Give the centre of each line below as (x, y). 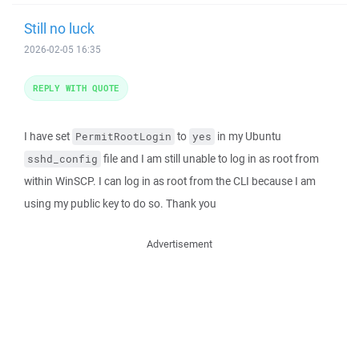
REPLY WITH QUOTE (76, 88)
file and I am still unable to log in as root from (210, 159)
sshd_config (63, 159)
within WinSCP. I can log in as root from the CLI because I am (170, 181)
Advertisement (179, 244)
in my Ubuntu (248, 136)
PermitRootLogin (123, 137)
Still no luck (59, 28)
